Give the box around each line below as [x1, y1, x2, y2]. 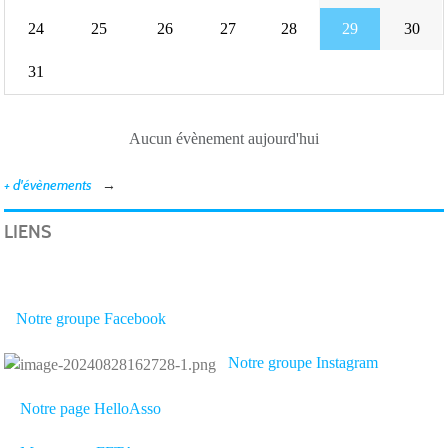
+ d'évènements [4, 177, 92, 195]
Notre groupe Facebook [16, 310, 166, 328]
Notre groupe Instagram [228, 354, 378, 372]
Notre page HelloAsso [20, 399, 161, 417]
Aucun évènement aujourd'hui [129, 130, 319, 148]
